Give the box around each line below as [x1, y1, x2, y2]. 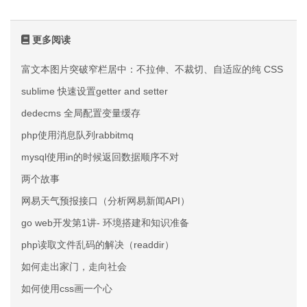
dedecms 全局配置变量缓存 [21, 108, 140, 119]
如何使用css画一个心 [21, 283, 112, 294]
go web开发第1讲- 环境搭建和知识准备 [21, 217, 189, 228]
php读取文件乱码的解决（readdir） [21, 239, 174, 250]
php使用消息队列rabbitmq [21, 130, 134, 140]
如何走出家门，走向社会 [21, 261, 127, 272]
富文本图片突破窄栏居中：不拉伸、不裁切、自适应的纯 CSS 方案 [21, 64, 305, 75]
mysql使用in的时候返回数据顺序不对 [21, 151, 179, 162]
